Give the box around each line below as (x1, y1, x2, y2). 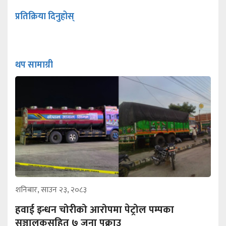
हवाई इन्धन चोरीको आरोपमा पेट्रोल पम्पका (15, 201, 174, 219)
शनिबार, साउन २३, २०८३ (15, 183, 87, 197)
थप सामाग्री (15, 58, 53, 73)
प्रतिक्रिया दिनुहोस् (15, 9, 74, 25)
